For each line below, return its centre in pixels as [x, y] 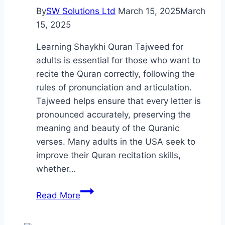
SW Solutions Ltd [81, 11]
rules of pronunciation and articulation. [114, 87]
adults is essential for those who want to [118, 60]
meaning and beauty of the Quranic [108, 128]
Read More [58, 195]
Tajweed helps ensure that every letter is [119, 101]
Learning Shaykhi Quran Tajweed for [110, 46]
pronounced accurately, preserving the [114, 114]
